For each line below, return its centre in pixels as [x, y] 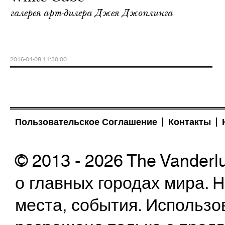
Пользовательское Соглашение [86, 122]
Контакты [190, 122]
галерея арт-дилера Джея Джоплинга [91, 13]
